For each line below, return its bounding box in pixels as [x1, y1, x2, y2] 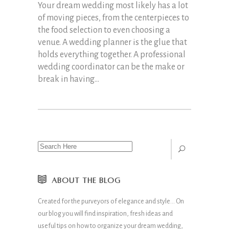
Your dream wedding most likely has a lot [38, 1, 188, 10]
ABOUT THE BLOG [52, 176, 121, 185]
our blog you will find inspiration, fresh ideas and [38, 210, 173, 217]
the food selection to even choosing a [38, 26, 170, 35]
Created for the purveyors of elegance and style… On [38, 198, 184, 205]
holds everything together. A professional [38, 50, 186, 59]
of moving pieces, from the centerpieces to [38, 13, 189, 22]
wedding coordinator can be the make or [38, 62, 185, 72]
